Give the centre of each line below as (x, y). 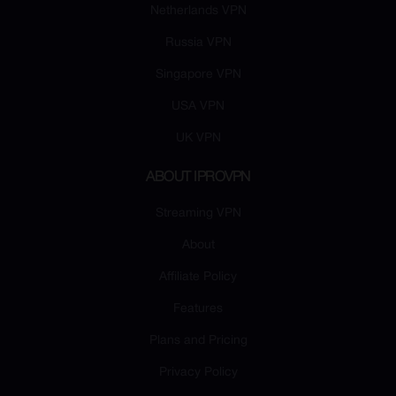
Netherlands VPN (198, 11)
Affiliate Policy (198, 278)
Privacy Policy (198, 373)
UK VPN (198, 139)
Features (198, 309)
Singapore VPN (198, 75)
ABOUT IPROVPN (198, 178)
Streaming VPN (198, 214)
